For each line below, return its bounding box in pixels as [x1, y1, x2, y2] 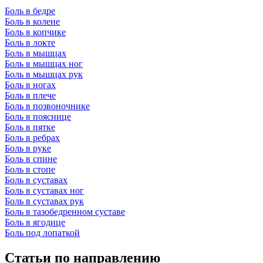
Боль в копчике [5, 26, 66, 37]
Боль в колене [5, 16, 60, 26]
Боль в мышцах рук [5, 69, 83, 79]
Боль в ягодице [5, 217, 65, 227]
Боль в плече [5, 90, 56, 100]
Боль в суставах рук [5, 195, 84, 206]
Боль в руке [5, 143, 51, 153]
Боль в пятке [5, 122, 55, 132]
